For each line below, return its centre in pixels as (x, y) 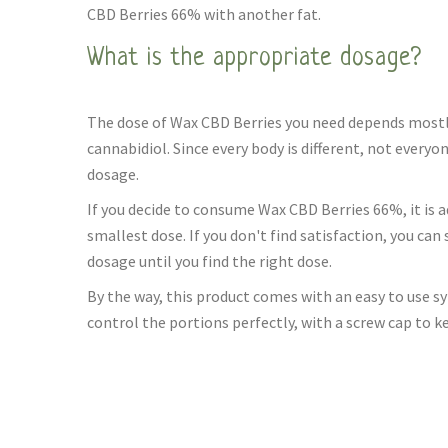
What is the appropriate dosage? (254, 58)
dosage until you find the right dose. (209, 261)
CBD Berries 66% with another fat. (204, 14)
